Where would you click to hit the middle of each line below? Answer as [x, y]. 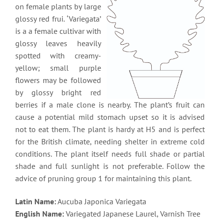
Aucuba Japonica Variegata [101, 202]
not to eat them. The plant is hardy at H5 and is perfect [110, 129]
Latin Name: [35, 202]
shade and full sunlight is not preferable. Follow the [110, 166]
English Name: [39, 214]
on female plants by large [58, 6]
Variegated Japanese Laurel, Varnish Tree [132, 214]
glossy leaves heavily [58, 43]
